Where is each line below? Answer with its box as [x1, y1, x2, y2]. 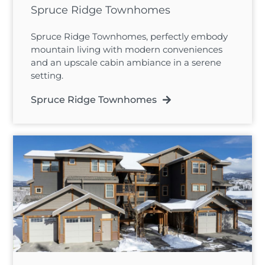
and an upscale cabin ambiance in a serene [31, 57, 222, 69]
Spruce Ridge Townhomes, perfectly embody [31, 31, 228, 43]
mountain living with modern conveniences [31, 44, 223, 56]
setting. [31, 70, 64, 82]
